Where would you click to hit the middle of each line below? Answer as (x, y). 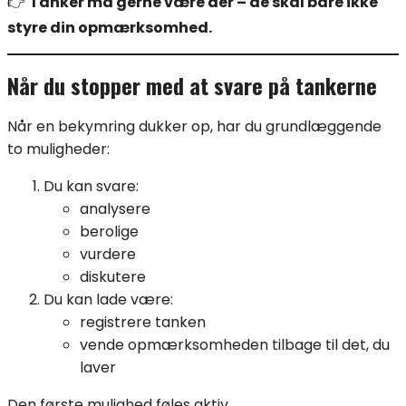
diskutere (113, 276)
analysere (115, 208)
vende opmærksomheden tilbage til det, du (235, 344)
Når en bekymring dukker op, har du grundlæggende (194, 126)
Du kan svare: (91, 186)
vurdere (108, 254)
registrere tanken (143, 322)
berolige (109, 231)
